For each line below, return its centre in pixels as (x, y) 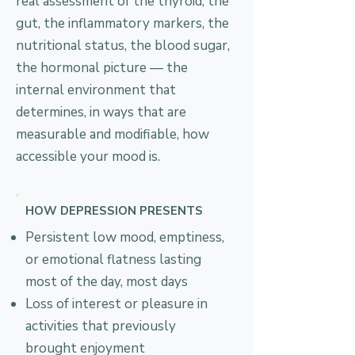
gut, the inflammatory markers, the (122, 23)
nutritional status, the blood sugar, (123, 46)
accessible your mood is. (88, 157)
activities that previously (101, 326)
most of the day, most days (107, 282)
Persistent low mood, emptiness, (125, 237)
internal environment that (96, 90)
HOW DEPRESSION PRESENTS (114, 211)
